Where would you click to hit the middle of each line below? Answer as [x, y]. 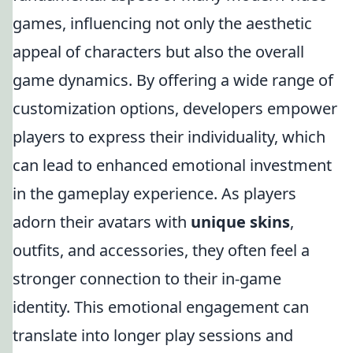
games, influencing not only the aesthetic [162, 23]
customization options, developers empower [175, 108]
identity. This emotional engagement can [161, 307]
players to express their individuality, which [169, 137]
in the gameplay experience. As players [154, 193]
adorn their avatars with [102, 222]
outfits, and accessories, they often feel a [161, 250]
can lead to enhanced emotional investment [172, 165]
